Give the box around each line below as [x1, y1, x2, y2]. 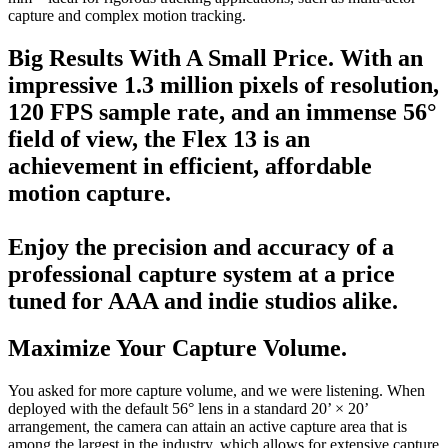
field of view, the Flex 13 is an [8, 125, 310, 152]
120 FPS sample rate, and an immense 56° [8, 98, 437, 125]
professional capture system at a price [8, 260, 395, 287]
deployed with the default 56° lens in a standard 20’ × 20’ [8, 399, 368, 417]
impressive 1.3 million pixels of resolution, [8, 71, 439, 98]
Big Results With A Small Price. [8, 44, 340, 71]
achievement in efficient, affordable [8, 152, 372, 179]
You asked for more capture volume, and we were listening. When [8, 381, 425, 399]
